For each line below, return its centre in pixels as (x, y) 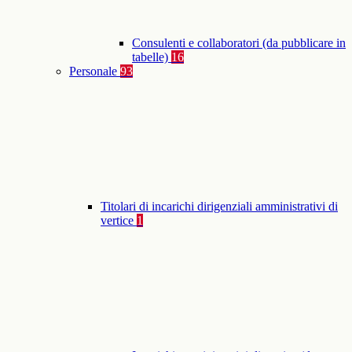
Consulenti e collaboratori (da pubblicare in (239, 43)
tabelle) (152, 57)
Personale (95, 71)
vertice (119, 221)
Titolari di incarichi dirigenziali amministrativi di (219, 207)
